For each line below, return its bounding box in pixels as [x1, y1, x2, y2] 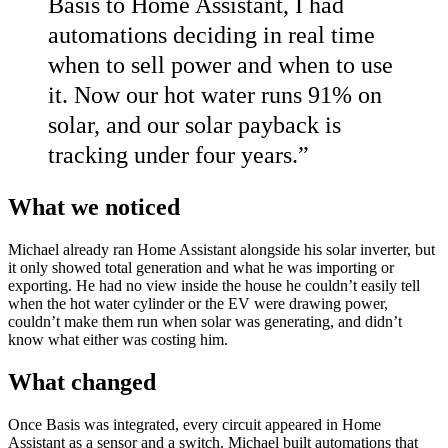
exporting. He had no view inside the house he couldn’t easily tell [8, 277, 420, 295]
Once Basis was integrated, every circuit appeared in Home [8, 416, 381, 434]
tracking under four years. [48, 142, 298, 169]
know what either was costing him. [8, 331, 228, 349]
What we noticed [8, 194, 180, 221]
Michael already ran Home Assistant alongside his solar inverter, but [8, 241, 435, 259]
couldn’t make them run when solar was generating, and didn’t [8, 313, 402, 331]
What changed [8, 369, 156, 396]
